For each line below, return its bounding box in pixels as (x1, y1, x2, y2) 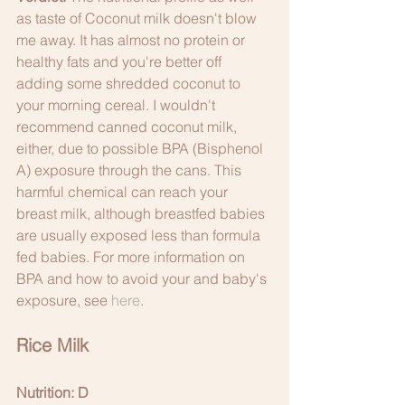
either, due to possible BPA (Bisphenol (16, 139, 267, 158)
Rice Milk (16, 334, 89, 357)
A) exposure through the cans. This (16, 161, 245, 180)
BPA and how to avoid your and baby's (16, 269, 270, 288)
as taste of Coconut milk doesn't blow (16, 9, 260, 28)
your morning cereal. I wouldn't (16, 96, 219, 115)
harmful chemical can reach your (16, 183, 231, 202)
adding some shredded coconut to (16, 74, 244, 93)
